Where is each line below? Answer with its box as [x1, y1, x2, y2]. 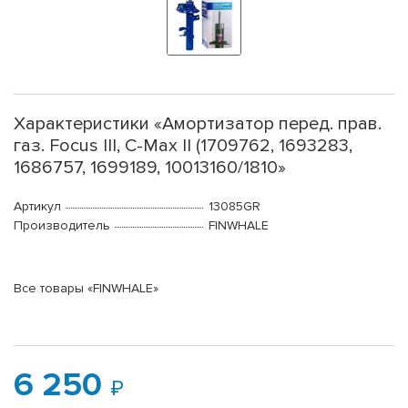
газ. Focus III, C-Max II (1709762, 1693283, [14, 135, 352, 158]
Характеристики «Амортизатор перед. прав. [14, 113, 382, 136]
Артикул [14, 199, 61, 215]
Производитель [14, 218, 110, 234]
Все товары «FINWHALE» [14, 280, 158, 297]
